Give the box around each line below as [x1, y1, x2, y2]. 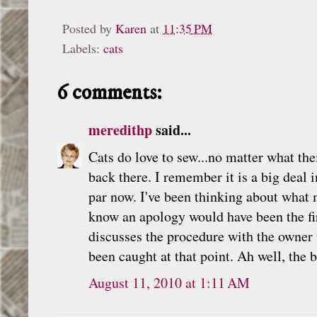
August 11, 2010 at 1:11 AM [88, 272, 250, 292]
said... [152, 119, 191, 140]
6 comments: [57, 79, 162, 106]
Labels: [62, 39, 103, 57]
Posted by [62, 19, 115, 37]
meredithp [88, 119, 152, 140]
